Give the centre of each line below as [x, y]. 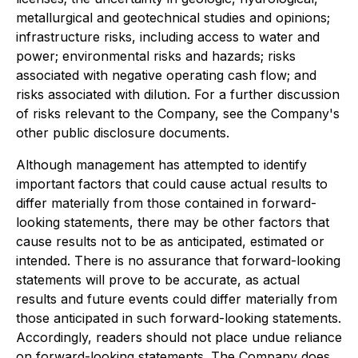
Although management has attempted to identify [161, 165]
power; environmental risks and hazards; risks [156, 56]
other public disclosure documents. [123, 133]
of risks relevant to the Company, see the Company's [178, 114]
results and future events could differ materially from [177, 299]
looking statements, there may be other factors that [173, 223]
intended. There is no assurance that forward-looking [178, 261]
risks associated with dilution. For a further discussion [178, 95]
